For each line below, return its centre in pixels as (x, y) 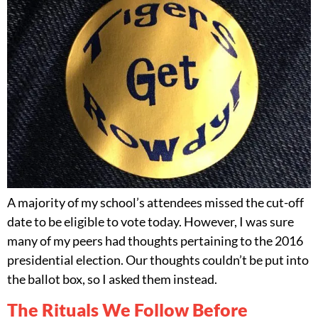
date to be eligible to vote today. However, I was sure (150, 221)
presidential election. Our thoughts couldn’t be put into (158, 259)
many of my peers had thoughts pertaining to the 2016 (155, 240)
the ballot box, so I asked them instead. (112, 279)
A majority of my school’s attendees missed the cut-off (155, 202)
